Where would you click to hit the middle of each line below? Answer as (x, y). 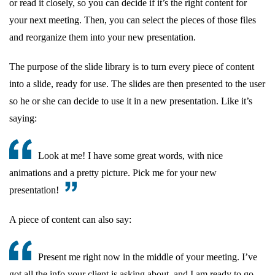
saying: (23, 118)
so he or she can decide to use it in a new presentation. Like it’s (131, 101)
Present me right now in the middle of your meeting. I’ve (148, 257)
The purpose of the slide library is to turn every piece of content (132, 66)
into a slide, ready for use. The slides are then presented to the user (137, 83)
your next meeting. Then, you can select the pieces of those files (133, 20)
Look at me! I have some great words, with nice (130, 155)
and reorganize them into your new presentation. (103, 37)
